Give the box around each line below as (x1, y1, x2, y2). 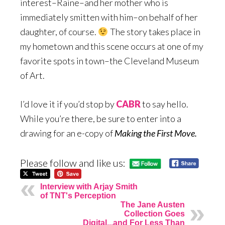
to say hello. (141, 98, 188, 109)
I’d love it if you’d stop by (20, 98, 116, 109)
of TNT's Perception (40, 191, 116, 200)
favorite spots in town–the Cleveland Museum (20, 55, 199, 66)
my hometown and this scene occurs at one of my (20, 41, 203, 52)
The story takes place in (108, 26, 200, 37)
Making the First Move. (115, 128, 197, 139)
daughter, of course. (20, 26, 98, 37)
